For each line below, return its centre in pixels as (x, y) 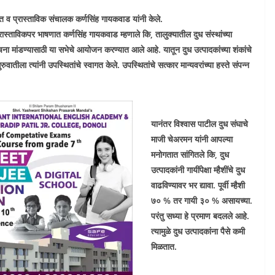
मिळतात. (164, 246)
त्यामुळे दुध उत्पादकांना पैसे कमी (198, 231)
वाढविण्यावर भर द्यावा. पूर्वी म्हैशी (198, 185)
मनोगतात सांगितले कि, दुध (190, 154)
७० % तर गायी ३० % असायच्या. (202, 200)
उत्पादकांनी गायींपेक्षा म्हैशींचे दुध (198, 170)
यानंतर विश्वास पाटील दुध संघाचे (199, 124)
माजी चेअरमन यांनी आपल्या (192, 139)
